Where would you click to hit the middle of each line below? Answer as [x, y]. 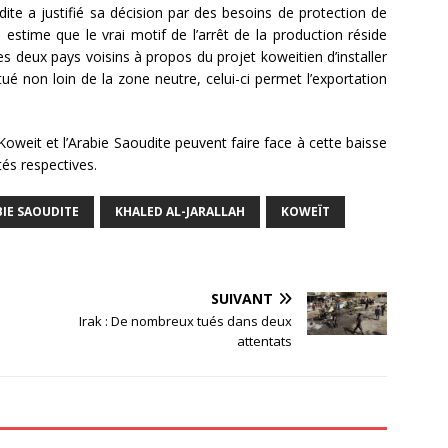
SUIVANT [242, 298]
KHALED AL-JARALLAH [180, 211]
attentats [265, 340]
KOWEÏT [305, 211]
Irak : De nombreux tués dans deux [186, 320]
